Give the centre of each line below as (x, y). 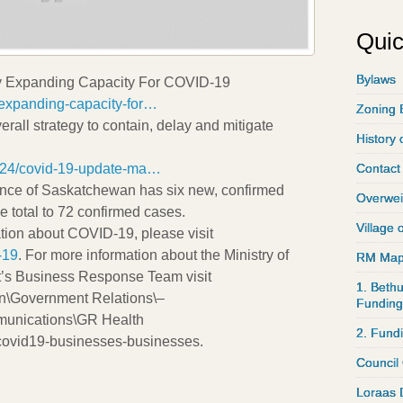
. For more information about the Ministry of (153, 255)
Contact (378, 169)
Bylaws (376, 80)
